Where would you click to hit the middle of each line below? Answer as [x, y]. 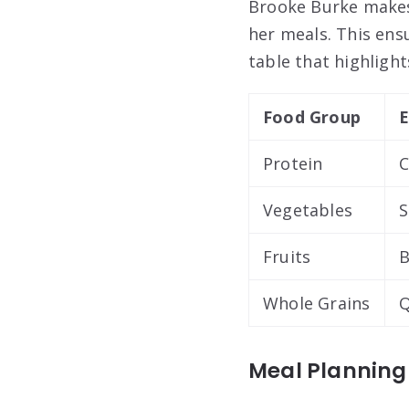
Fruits [287, 256]
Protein [293, 163]
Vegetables [308, 210]
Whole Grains [317, 303]
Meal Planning [328, 370]
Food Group [312, 116]
